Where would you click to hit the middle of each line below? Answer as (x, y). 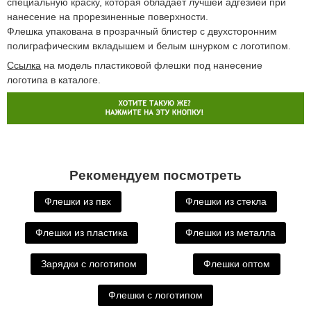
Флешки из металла (230, 233)
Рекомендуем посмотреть (155, 175)
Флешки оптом (237, 264)
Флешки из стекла (226, 202)
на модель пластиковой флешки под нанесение (152, 66)
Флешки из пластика (82, 233)
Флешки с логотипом (155, 295)
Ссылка (24, 66)
